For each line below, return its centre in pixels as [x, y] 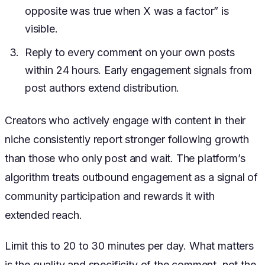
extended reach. [43, 215]
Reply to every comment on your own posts [130, 53]
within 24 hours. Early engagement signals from [138, 70]
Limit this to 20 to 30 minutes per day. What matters [129, 246]
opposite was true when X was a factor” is [127, 11]
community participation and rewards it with [110, 196]
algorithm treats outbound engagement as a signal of [132, 177]
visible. [41, 29]
